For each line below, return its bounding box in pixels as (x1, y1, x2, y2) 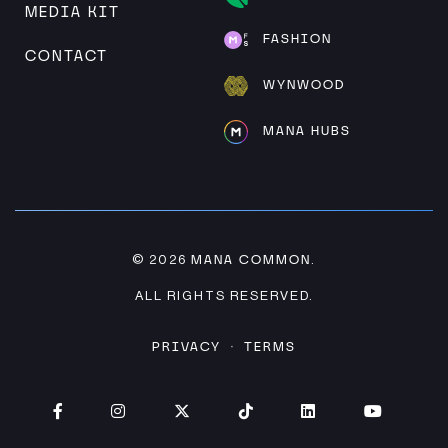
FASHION (263, 31, 332, 47)
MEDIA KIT (25, 2, 120, 21)
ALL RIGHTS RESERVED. (134, 289, 314, 303)
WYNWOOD (263, 77, 345, 93)
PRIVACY (152, 339, 221, 355)
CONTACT (25, 46, 108, 65)
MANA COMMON (191, 252, 311, 268)
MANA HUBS (263, 123, 351, 139)
